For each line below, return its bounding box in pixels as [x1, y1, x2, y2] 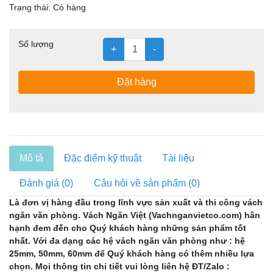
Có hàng [53, 2, 86, 13]
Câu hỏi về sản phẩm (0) [94, 178, 200, 189]
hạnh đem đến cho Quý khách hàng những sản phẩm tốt [9, 223, 246, 233]
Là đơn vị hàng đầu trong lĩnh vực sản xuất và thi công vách [9, 197, 263, 208]
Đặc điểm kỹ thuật [64, 153, 141, 164]
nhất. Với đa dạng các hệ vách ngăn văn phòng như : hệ [9, 236, 245, 246]
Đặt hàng [116, 77, 157, 88]
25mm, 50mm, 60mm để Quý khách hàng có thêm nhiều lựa [9, 249, 254, 259]
